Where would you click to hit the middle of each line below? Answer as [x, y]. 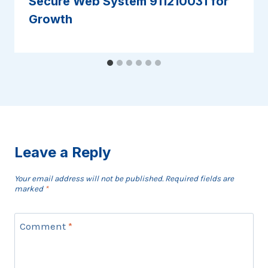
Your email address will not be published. [89, 178]
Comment [44, 226]
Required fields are [200, 178]
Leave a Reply [63, 152]
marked [30, 188]
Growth [51, 19]
